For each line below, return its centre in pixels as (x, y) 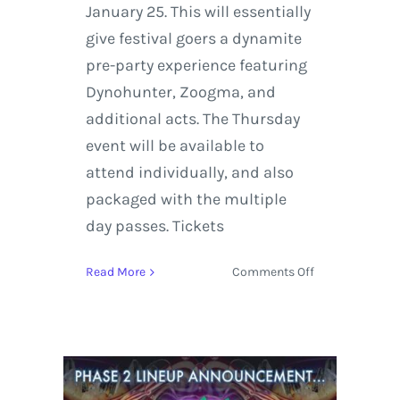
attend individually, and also (189, 173)
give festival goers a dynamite (193, 39)
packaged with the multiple (186, 200)
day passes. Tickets (154, 226)
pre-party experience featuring (196, 66)
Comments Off (274, 272)
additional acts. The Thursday (192, 119)
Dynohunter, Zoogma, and (180, 92)
